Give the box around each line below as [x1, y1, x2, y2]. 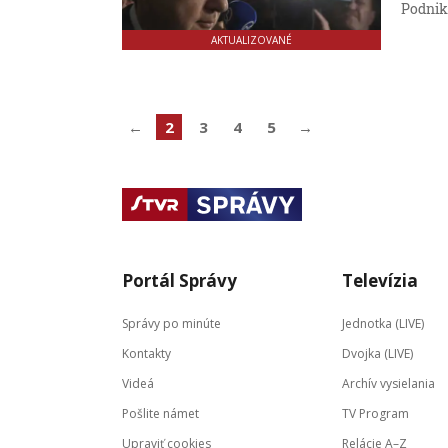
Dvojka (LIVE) [342, 345, 413, 362]
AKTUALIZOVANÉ [211, 33, 293, 47]
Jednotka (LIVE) [342, 315, 424, 332]
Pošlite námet [122, 405, 199, 422]
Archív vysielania [342, 375, 435, 392]
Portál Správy [122, 269, 237, 292]
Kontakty [122, 345, 171, 362]
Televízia [342, 269, 418, 292]
